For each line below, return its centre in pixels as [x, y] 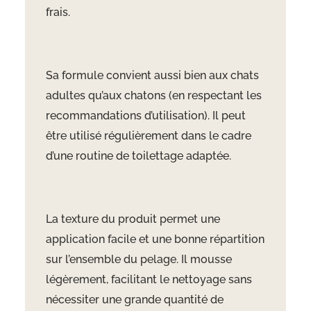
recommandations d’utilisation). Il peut [145, 116]
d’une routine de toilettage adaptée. [138, 156]
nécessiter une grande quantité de [134, 300]
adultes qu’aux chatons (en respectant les [153, 96]
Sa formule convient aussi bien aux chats [152, 76]
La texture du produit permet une [133, 219]
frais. [58, 12]
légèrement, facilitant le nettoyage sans [149, 280]
